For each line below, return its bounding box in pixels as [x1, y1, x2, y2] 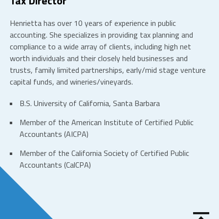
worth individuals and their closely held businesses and [10, 52, 188, 65]
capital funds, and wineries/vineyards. [10, 76, 133, 88]
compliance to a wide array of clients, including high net [10, 41, 191, 53]
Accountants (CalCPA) [20, 159, 91, 171]
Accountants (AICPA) [20, 128, 88, 140]
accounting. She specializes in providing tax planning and [10, 29, 193, 41]
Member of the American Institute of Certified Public [20, 116, 194, 129]
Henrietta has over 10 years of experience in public [10, 17, 176, 29]
